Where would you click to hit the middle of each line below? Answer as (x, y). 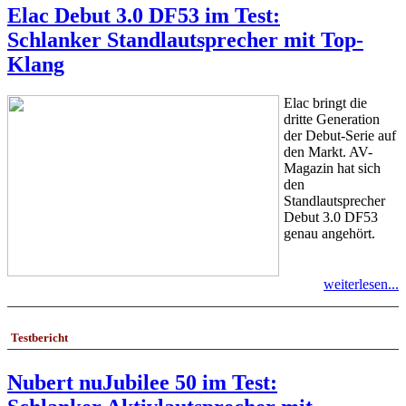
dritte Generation (332, 120)
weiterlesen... (361, 285)
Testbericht (39, 338)
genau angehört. (329, 234)
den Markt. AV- (328, 152)
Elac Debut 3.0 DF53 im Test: (144, 16)
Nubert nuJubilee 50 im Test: (142, 382)
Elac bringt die (325, 103)
